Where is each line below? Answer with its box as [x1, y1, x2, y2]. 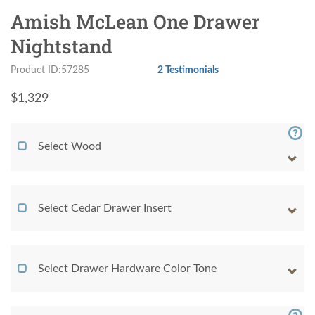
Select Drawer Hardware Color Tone [38, 263, 217, 275]
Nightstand [11, 34, 112, 59]
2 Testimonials [157, 65, 219, 76]
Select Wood [38, 141, 101, 153]
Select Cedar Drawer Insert [38, 202, 172, 214]
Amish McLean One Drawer [11, 9, 260, 34]
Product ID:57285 [11, 65, 89, 76]
